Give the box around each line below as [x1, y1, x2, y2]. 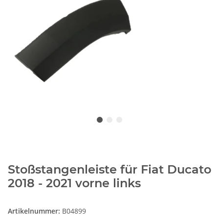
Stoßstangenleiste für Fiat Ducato [8, 162, 211, 176]
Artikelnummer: [8, 206, 62, 216]
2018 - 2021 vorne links [8, 175, 141, 190]
